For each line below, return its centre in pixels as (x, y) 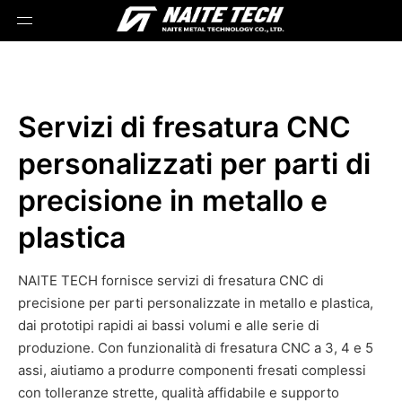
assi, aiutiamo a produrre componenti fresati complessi (192, 370)
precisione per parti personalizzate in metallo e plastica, (196, 303)
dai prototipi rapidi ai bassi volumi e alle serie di (169, 325)
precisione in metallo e (173, 201)
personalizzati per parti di (194, 164)
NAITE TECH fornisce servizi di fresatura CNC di (171, 280)
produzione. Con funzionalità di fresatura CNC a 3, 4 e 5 (196, 348)
